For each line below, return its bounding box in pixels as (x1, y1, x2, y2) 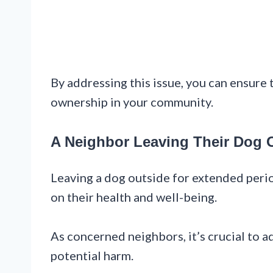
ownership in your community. (51, 94, 213, 109)
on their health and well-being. (51, 190, 217, 204)
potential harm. (51, 248, 133, 263)
